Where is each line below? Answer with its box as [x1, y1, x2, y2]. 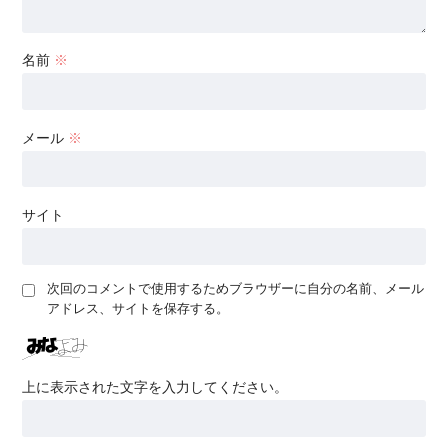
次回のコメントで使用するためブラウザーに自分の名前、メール [46, 281, 424, 297]
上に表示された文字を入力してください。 [21, 379, 288, 396]
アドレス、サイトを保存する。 [46, 301, 229, 317]
